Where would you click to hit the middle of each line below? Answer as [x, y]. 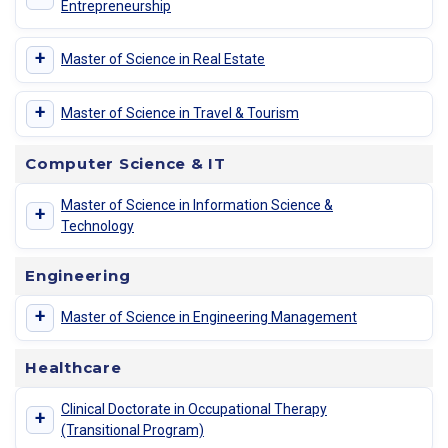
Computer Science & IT [125, 163]
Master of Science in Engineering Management [209, 317]
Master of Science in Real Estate [163, 59]
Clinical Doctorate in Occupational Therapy [194, 408]
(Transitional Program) [132, 429]
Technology [97, 225]
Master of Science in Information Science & [197, 204]
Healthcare [73, 367]
